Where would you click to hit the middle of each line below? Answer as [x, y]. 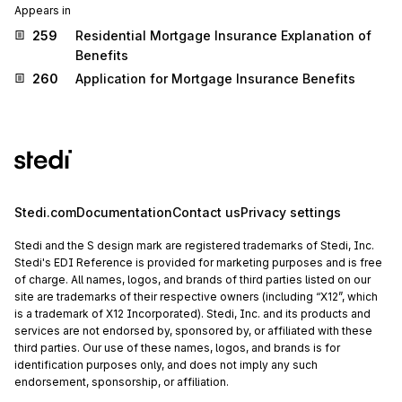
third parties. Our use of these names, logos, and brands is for [177, 348]
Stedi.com [45, 213]
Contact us [206, 213]
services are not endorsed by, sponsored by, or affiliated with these [193, 331]
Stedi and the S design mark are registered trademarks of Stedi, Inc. [194, 246]
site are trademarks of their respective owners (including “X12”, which [196, 297]
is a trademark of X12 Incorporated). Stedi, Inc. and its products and [192, 314]
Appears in [43, 10]
